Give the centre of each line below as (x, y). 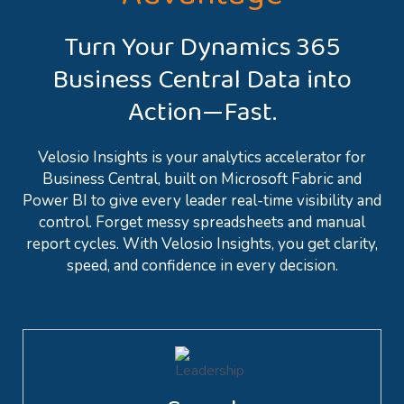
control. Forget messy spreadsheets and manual (202, 222)
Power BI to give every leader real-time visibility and (202, 200)
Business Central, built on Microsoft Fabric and (202, 179)
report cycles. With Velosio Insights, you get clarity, (202, 243)
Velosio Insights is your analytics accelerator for (202, 157)
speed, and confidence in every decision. (202, 265)
